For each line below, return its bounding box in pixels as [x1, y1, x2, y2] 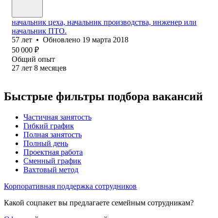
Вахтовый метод [23, 165, 78, 174]
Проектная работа [23, 147, 83, 156]
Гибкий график [23, 121, 74, 130]
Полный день [23, 139, 68, 147]
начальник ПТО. [12, 26, 67, 35]
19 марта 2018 [82, 35, 128, 44]
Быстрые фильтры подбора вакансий [4, 90, 203, 103]
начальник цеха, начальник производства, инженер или [12, 18, 197, 26]
